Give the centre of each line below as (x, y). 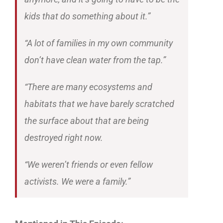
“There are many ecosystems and (88, 87)
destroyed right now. (64, 138)
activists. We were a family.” (77, 181)
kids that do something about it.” (87, 16)
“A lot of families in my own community (99, 43)
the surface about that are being (87, 121)
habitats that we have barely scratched (99, 104)
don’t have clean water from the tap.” (95, 60)
